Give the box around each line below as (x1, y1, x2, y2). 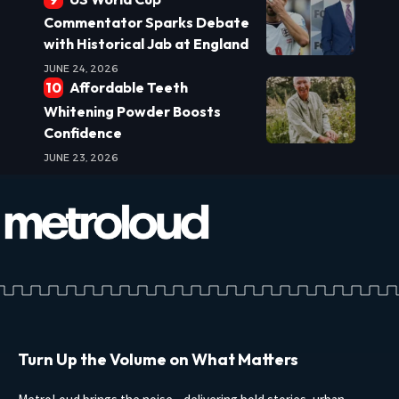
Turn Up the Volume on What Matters (18, 348, 298, 370)
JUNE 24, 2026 (44, 62, 118, 76)
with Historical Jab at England (44, 35, 248, 53)
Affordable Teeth (69, 78, 188, 97)
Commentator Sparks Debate (44, 13, 249, 32)
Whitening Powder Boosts (44, 102, 221, 120)
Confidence (44, 123, 122, 142)
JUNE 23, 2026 (44, 151, 118, 164)
